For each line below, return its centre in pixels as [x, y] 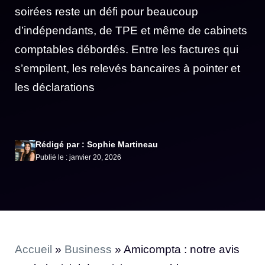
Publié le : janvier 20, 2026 [78, 157]
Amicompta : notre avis [182, 249]
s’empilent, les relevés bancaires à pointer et [127, 68]
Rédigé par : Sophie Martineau [97, 144]
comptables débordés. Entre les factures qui [127, 49]
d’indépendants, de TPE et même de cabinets [131, 30]
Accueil [33, 249]
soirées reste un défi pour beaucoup [106, 12]
